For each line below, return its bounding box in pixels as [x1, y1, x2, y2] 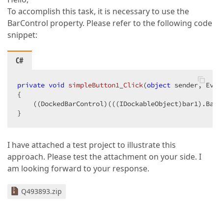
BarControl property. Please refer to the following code [7, 18, 212, 28]
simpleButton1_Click [68, 81, 143, 89]
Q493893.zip [21, 187, 62, 196]
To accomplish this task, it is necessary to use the [7, 6, 189, 17]
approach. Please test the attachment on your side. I [7, 151, 201, 162]
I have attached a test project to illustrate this [7, 139, 176, 150]
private [17, 81, 45, 89]
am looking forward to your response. [7, 163, 149, 174]
